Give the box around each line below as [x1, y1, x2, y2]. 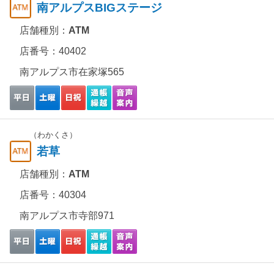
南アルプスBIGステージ [37, 1, 162, 14]
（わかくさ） [29, 130, 77, 139]
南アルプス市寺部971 [20, 210, 114, 221]
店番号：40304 [20, 190, 86, 200]
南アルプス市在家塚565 [20, 67, 124, 77]
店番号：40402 [20, 46, 86, 56]
